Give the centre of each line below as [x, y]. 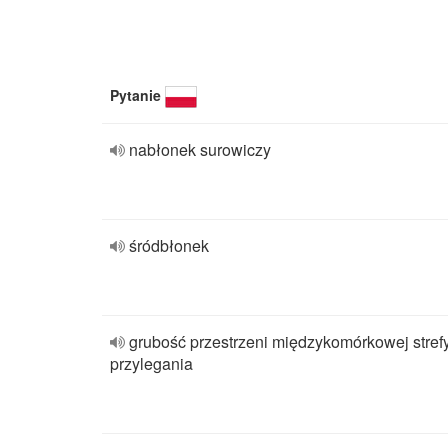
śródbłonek [169, 245]
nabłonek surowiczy [200, 149]
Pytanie [135, 95]
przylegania [151, 363]
